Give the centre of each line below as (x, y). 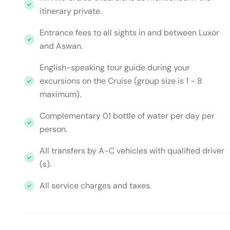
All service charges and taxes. (95, 186)
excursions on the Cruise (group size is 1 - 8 (121, 81)
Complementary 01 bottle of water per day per (127, 116)
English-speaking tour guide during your (115, 68)
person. (53, 129)
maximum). (60, 94)
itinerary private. (71, 11)
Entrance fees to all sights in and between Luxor (129, 33)
